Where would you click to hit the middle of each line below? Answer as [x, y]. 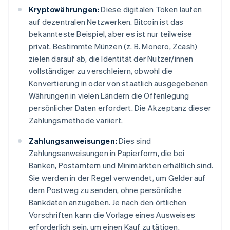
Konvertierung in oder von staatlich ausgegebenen [119, 83]
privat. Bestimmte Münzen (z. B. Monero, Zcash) [113, 46]
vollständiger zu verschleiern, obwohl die [101, 71]
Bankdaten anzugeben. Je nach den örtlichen [108, 203]
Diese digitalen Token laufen [151, 9]
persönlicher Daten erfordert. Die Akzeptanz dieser [120, 108]
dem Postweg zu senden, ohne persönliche [105, 190]
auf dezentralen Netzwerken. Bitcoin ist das [106, 22]
